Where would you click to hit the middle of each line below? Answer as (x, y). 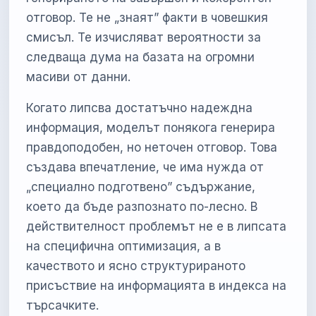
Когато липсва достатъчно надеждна (140, 108)
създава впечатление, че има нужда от (145, 168)
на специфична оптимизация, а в (124, 247)
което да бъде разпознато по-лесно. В (142, 207)
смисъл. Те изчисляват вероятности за (144, 38)
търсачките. (63, 306)
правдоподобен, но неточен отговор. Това (152, 148)
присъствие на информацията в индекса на (157, 286)
